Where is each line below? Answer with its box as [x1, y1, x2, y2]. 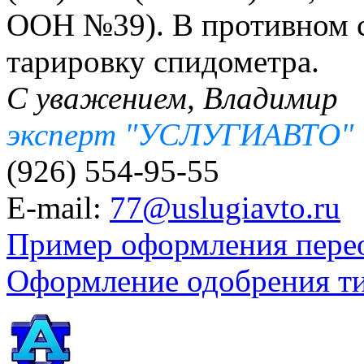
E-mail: [6, 190, 110, 226]
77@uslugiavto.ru [110, 190, 340, 226]
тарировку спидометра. [6, 44, 319, 80]
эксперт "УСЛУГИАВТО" [6, 117, 353, 153]
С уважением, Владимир [6, 80, 338, 116]
